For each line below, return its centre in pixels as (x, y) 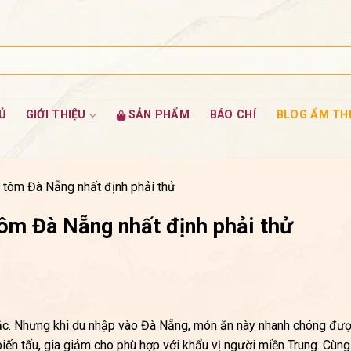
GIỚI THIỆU (56, 115)
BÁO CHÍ (233, 115)
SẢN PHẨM (159, 115)
